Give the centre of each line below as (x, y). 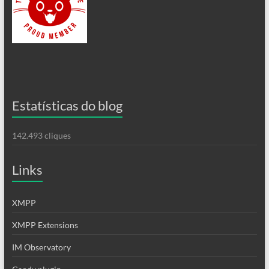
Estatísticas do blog (67, 106)
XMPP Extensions (45, 225)
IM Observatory (41, 247)
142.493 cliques (41, 136)
